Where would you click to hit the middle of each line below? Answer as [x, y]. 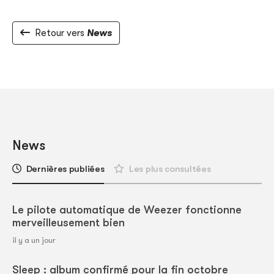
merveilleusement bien [68, 223]
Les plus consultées [170, 169]
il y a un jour [34, 240]
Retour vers [61, 33]
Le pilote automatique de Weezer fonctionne [127, 210]
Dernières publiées [65, 169]
